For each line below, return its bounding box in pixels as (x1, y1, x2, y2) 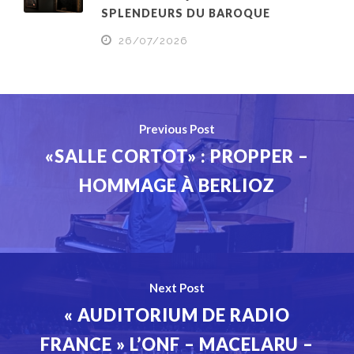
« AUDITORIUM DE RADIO (64, 304, 290, 326)
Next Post (149, 281, 205, 296)
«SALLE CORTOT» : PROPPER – (45, 145, 309, 168)
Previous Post (139, 122, 215, 137)
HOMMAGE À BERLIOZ (79, 175, 275, 197)
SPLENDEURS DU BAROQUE (101, 6, 270, 21)
